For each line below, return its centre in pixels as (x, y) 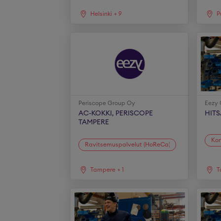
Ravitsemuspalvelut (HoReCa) (128, 144)
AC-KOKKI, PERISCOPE (116, 113)
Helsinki (101, 14)
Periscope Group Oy (107, 103)
